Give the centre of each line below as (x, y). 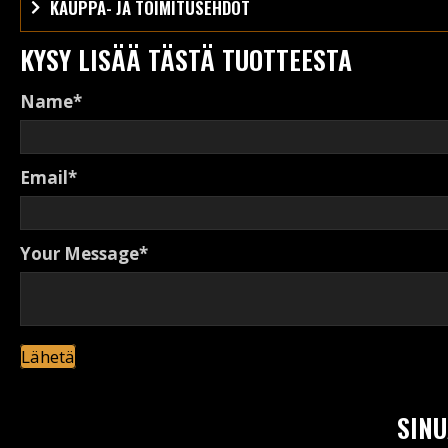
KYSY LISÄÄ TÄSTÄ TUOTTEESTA (186, 59)
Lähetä (48, 356)
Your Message (79, 253)
